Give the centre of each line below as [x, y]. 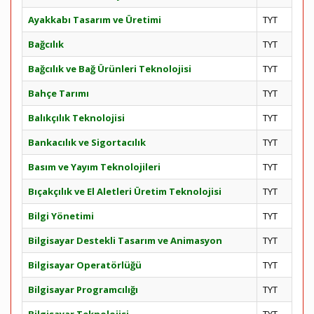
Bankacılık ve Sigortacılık [87, 142]
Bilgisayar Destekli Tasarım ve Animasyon [125, 240]
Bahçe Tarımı [59, 93]
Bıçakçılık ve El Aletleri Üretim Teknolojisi [125, 191]
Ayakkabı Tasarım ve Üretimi [95, 20]
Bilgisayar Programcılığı [83, 289]
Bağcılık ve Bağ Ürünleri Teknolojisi [110, 69]
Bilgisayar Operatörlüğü [85, 265]
